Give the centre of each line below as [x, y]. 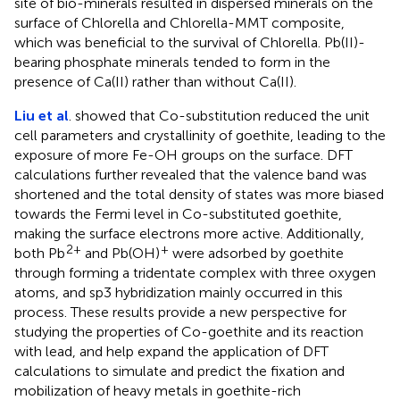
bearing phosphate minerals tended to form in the [172, 62]
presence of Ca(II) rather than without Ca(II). [155, 81]
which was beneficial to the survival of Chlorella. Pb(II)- [190, 42]
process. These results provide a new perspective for [180, 312]
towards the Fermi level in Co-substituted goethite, [178, 213]
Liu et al [42, 115]
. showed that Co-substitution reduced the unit [219, 115]
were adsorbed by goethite [256, 253]
